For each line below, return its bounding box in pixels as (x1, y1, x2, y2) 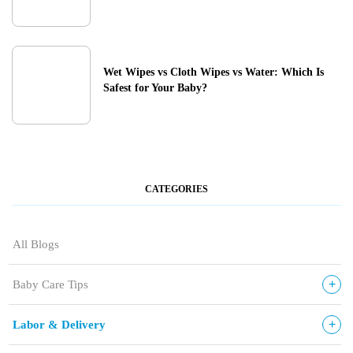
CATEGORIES (145, 183, 208, 195)
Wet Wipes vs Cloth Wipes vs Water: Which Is (103, 65, 324, 78)
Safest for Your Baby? (103, 81, 207, 94)
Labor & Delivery (13, 318, 106, 331)
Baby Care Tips (13, 277, 88, 291)
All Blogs (13, 237, 59, 251)
